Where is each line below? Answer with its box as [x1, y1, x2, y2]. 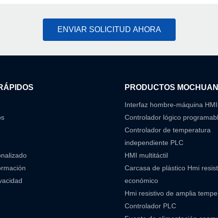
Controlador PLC [125, 202, 177, 210]
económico [125, 177, 159, 185]
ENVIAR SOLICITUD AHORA [57, 25, 161, 34]
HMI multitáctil [125, 151, 168, 160]
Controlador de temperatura [125, 126, 211, 134]
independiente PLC [125, 139, 184, 147]
